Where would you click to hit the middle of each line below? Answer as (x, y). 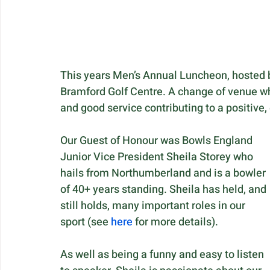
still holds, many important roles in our (154, 206)
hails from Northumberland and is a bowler (164, 174)
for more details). (177, 222)
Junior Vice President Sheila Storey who (158, 157)
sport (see (86, 222)
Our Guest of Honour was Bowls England (158, 141)
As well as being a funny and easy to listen (163, 255)
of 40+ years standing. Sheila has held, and (165, 190)
